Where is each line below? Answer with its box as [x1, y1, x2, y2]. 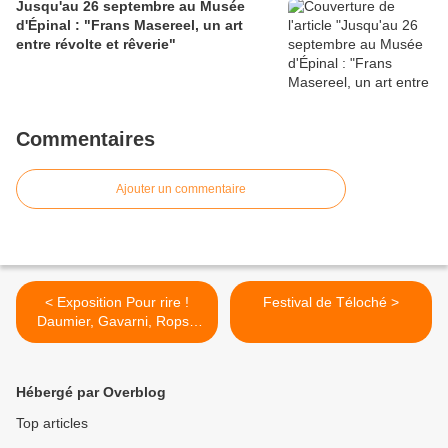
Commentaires [16, 128, 155, 151]
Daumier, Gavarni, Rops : [37, 313, 197, 330]
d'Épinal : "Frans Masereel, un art [16, 17, 243, 34]
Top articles [16, 415, 88, 432]
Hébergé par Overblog [16, 384, 166, 401]
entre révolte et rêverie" [16, 36, 176, 53]
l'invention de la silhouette [35, 332, 199, 349]
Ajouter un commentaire [116, 182, 246, 197]
